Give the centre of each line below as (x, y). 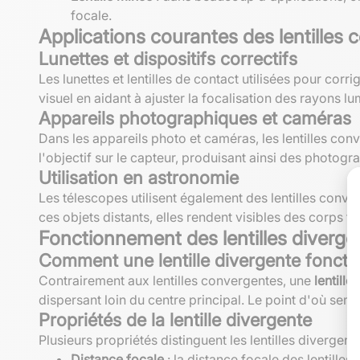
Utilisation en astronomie (139, 177)
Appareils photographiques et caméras (195, 118)
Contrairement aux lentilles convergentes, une (176, 280)
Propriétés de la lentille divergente (175, 319)
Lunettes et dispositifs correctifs (168, 58)
